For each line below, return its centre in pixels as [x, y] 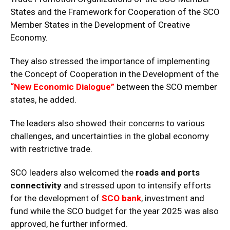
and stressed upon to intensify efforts [136, 185]
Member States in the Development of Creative [100, 24]
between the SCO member [166, 87]
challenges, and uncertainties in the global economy [110, 136]
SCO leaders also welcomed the [72, 172]
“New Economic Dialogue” [62, 87]
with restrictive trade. [51, 149]
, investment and [173, 198]
